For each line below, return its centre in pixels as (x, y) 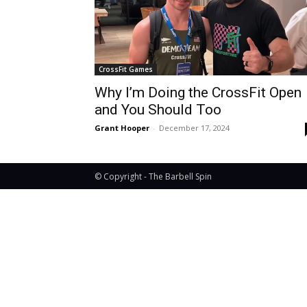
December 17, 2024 (194, 128)
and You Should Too (158, 110)
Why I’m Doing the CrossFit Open (198, 93)
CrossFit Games (126, 70)
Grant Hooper (122, 128)
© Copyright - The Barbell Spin (153, 177)
